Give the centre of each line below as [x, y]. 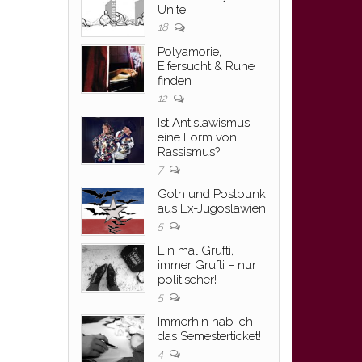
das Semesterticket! [209, 336]
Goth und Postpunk [211, 194]
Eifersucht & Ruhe [206, 66]
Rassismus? [188, 152]
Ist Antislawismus [203, 123]
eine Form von [197, 137]
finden [174, 81]
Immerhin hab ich [205, 322]
